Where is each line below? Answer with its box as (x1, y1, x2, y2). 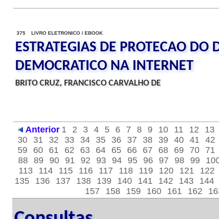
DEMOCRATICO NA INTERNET (15, 59, 194, 74)
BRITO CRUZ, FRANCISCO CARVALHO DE (15, 79, 161, 88)
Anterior (25, 125, 60, 134)
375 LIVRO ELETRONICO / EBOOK (17, 30, 103, 36)
